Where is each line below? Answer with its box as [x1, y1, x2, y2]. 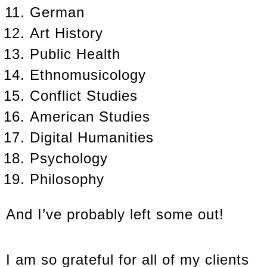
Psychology [30, 150, 108, 167]
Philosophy [30, 171, 104, 188]
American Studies [30, 108, 150, 125]
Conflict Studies [30, 88, 138, 104]
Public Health [30, 46, 120, 63]
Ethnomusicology [30, 67, 146, 83]
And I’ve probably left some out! [6, 206, 224, 223]
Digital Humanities [30, 129, 154, 146]
